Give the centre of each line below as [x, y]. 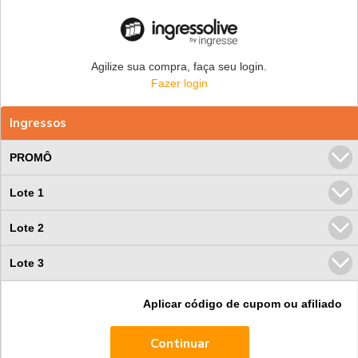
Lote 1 [27, 192]
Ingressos [38, 123]
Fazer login [179, 83]
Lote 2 [27, 227]
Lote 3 [27, 263]
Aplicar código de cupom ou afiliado [243, 303]
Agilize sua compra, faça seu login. [179, 66]
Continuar [180, 344]
